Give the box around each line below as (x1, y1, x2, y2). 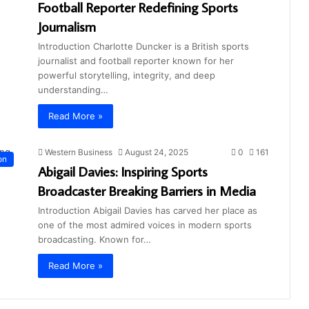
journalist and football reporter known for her (38, 54, 234, 66)
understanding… (38, 83, 108, 95)
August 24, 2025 (125, 146, 188, 157)
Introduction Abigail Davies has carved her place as (38, 204, 257, 216)
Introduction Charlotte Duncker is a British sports (38, 40, 249, 52)
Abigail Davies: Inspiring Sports (38, 161, 208, 180)
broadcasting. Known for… (38, 233, 151, 245)
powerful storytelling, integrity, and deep (38, 69, 215, 81)
